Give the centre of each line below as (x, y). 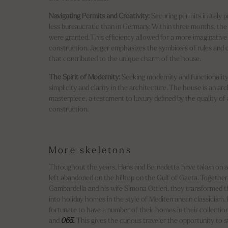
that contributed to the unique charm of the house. (125, 60)
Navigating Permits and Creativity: (99, 17)
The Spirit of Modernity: (84, 77)
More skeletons (92, 151)
